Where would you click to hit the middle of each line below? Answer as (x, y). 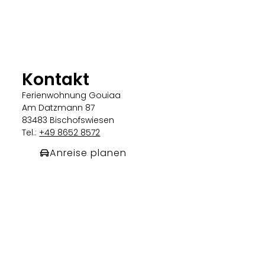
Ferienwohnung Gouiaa (72, 95)
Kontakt (56, 79)
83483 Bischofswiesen (68, 120)
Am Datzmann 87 (59, 107)
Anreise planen (88, 153)
